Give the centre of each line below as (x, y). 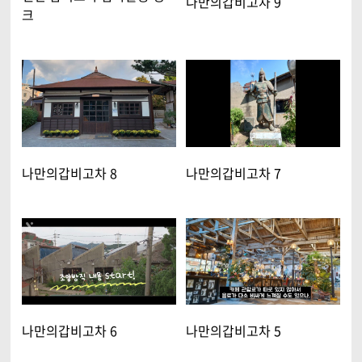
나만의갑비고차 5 (233, 331)
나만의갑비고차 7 (233, 173)
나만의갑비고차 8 (69, 173)
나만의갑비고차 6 (69, 331)
